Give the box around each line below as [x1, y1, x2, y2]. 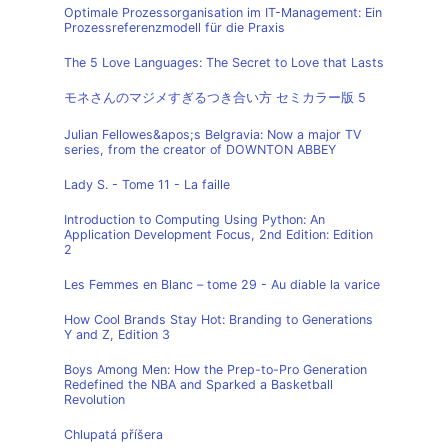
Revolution [64, 392, 125, 407]
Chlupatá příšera [64, 427, 163, 442]
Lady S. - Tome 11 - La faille [64, 177, 230, 192]
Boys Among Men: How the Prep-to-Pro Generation [64, 362, 367, 377]
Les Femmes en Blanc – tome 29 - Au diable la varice [64, 277, 380, 292]
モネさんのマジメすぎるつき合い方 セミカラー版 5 [64, 90, 366, 105]
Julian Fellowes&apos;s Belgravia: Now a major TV [64, 127, 361, 142]
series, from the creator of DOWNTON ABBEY [64, 142, 336, 157]
